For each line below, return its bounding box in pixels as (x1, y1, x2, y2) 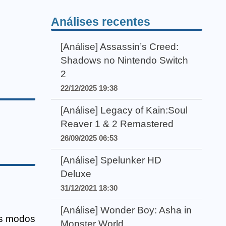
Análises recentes (51, 15, 150, 28)
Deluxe (61, 168, 92, 179)
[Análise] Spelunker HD (61, 154, 162, 165)
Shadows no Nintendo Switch (61, 54, 189, 66)
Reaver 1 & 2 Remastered (61, 118, 174, 129)
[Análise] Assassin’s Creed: (61, 41, 179, 52)
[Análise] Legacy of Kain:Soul (61, 104, 188, 116)
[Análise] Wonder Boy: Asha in (61, 205, 192, 216)
